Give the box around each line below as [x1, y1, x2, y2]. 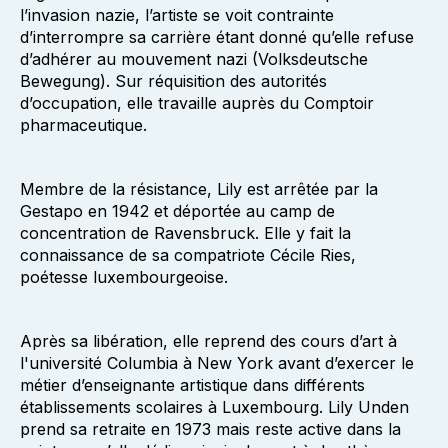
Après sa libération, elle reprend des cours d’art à [20, 331, 397, 351]
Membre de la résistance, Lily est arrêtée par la [20, 179, 378, 199]
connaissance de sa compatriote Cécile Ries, [20, 245, 356, 265]
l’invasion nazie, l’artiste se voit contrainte [20, 5, 334, 25]
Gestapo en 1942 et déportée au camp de [20, 201, 335, 221]
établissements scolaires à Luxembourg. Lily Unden [20, 397, 409, 417]
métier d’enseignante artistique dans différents [20, 375, 365, 395]
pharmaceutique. [20, 115, 147, 135]
